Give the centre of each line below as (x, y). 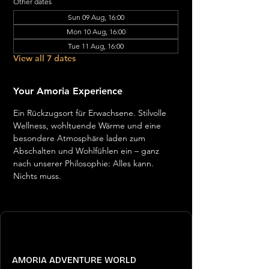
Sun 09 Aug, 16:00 (96, 17)
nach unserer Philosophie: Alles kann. (85, 163)
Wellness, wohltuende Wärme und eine (88, 125)
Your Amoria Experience (68, 91)
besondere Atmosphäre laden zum (80, 138)
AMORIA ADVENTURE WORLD (74, 260)
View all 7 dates (44, 58)
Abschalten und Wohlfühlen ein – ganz (87, 151)
